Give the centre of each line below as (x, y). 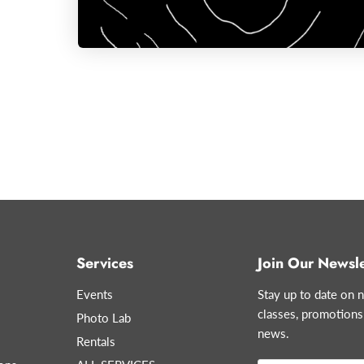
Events (95, 295)
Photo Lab (104, 318)
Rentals (96, 342)
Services (105, 264)
